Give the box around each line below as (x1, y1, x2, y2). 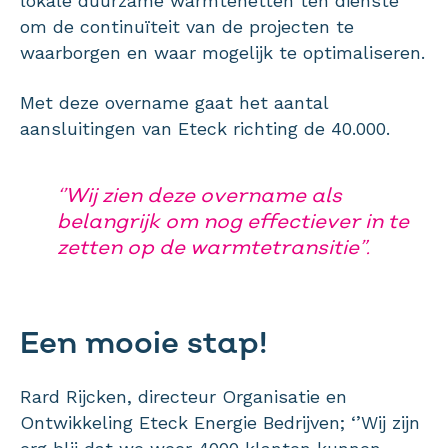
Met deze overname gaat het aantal (20, 91, 328, 113)
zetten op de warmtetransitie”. (57, 234, 371, 259)
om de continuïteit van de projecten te (20, 15, 354, 37)
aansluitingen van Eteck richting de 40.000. (20, 117, 390, 139)
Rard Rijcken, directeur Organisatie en (20, 385, 347, 407)
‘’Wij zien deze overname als (57, 182, 343, 207)
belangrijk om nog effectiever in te (57, 208, 410, 233)
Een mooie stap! (20, 323, 267, 360)
